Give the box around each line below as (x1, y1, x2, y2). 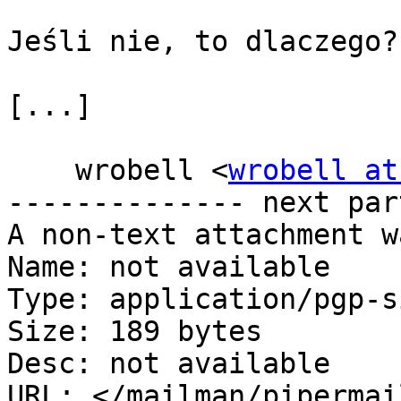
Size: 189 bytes (7, 315, 262, 348)
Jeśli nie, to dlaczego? (7, 25, 398, 58)
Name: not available (7, 251, 330, 284)
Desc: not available (7, 347, 330, 380)
